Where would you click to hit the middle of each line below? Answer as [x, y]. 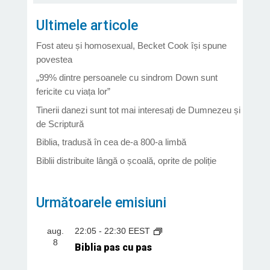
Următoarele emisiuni [101, 202]
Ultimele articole [87, 25]
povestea [54, 59]
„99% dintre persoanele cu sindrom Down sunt [127, 78]
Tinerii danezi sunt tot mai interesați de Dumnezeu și [138, 110]
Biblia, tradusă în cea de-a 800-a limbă [111, 142]
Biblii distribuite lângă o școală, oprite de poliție [126, 160]
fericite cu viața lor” [73, 92]
